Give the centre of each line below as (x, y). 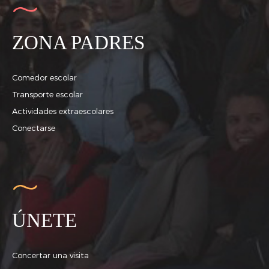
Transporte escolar (47, 94)
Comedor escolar (44, 77)
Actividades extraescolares (63, 111)
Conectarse (34, 128)
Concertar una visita (50, 255)
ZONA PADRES (78, 43)
